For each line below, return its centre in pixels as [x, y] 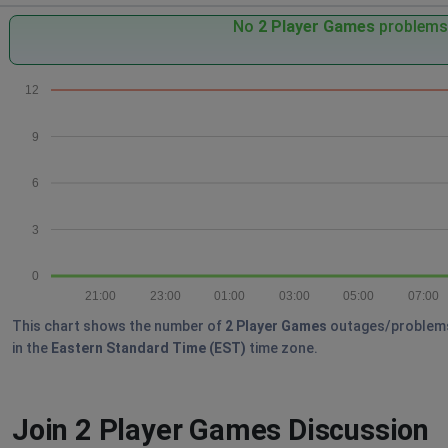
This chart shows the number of [118, 326]
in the [31, 348]
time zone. [282, 348]
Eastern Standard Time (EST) [148, 348]
